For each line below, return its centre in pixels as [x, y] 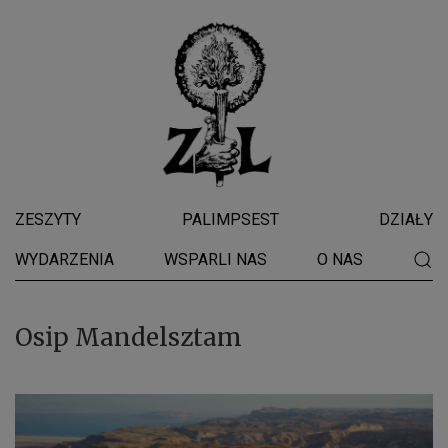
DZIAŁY [406, 220]
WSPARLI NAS [215, 260]
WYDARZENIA [64, 260]
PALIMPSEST [230, 220]
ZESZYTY [48, 220]
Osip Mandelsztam [128, 338]
